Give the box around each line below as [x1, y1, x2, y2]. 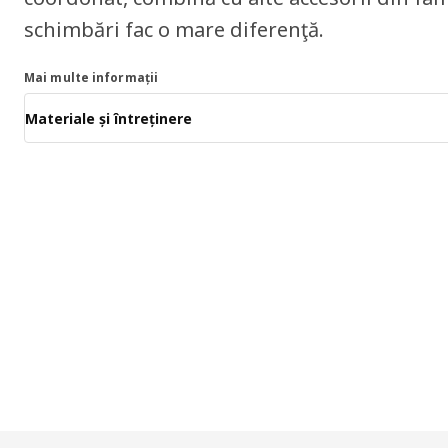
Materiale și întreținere [25, 108, 192, 128]
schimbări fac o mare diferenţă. [24, 16, 324, 44]
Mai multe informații [24, 69, 159, 87]
